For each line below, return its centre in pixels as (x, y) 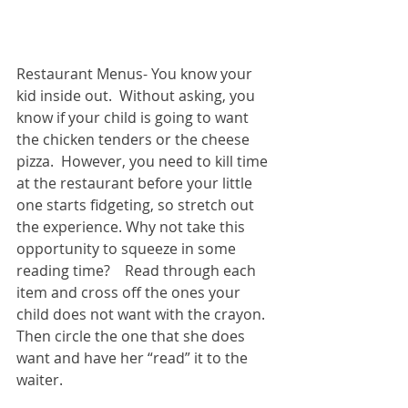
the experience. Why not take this (133, 226)
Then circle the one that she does (133, 336)
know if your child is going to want (134, 117)
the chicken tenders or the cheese (135, 139)
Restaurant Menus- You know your (136, 73)
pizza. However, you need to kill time (144, 161)
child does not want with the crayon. (144, 314)
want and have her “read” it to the (134, 357)
